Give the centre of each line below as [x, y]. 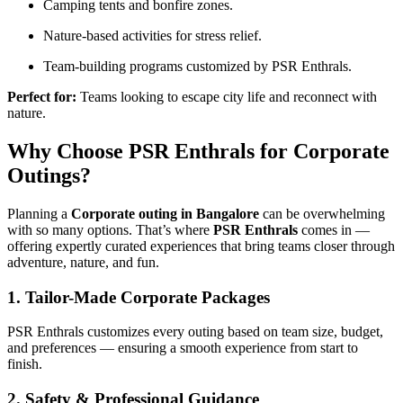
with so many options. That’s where [110, 229]
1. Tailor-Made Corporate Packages [139, 297]
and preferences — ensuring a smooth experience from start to [183, 348]
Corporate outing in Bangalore [165, 213]
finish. [25, 364]
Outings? [49, 175]
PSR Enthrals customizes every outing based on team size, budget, [195, 332]
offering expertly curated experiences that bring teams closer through [201, 246]
